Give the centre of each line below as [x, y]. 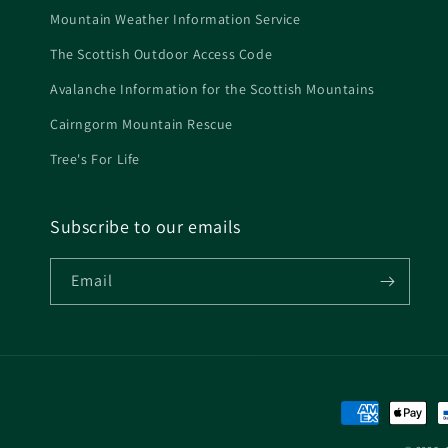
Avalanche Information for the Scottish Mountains [212, 88]
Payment [371, 413]
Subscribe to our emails [145, 226]
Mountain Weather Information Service [175, 18]
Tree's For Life [95, 158]
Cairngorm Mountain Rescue [141, 123]
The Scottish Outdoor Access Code [161, 53]
